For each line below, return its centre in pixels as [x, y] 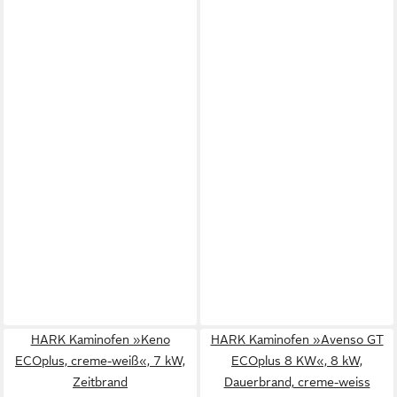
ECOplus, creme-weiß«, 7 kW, [100, 360]
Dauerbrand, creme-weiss [297, 381]
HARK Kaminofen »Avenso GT [297, 339]
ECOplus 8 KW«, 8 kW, [297, 360]
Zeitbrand [100, 381]
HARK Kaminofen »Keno [100, 339]
